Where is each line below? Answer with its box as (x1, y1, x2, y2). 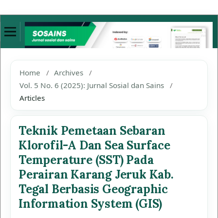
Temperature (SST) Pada (18, 152, 154, 167)
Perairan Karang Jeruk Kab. (18, 167, 174, 182)
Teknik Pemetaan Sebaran (18, 123, 165, 138)
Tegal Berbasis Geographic (18, 182, 168, 197)
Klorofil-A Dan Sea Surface (18, 138, 170, 153)
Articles (19, 93, 45, 103)
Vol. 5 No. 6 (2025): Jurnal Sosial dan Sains (19, 80, 164, 90)
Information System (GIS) (18, 196, 163, 211)
